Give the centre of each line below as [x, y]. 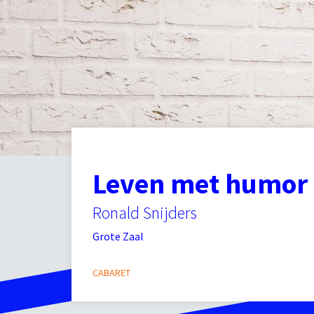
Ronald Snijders [145, 213]
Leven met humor [200, 184]
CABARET [111, 273]
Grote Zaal [118, 236]
